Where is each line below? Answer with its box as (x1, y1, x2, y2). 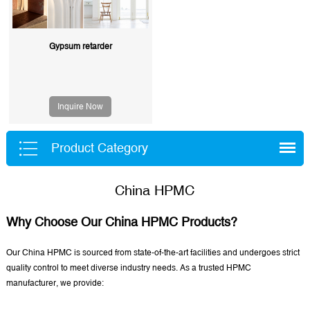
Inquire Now (57, 102, 104, 112)
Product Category (51, 140, 148, 156)
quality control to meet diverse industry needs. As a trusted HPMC (6, 263, 251, 273)
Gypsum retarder (48, 42, 112, 52)
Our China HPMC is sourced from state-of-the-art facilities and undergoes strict (6, 248, 300, 258)
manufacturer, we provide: (6, 278, 104, 289)
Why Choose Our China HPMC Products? (6, 215, 237, 230)
